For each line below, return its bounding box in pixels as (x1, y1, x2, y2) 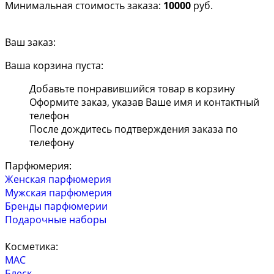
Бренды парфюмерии (5, 199, 108, 213)
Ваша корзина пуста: (5, 59, 103, 72)
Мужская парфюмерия (5, 186, 112, 199)
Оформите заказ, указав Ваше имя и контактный (29, 95, 259, 109)
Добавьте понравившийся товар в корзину (29, 82, 235, 95)
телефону (29, 136, 74, 149)
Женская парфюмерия (5, 172, 111, 186)
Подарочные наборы (5, 213, 106, 226)
